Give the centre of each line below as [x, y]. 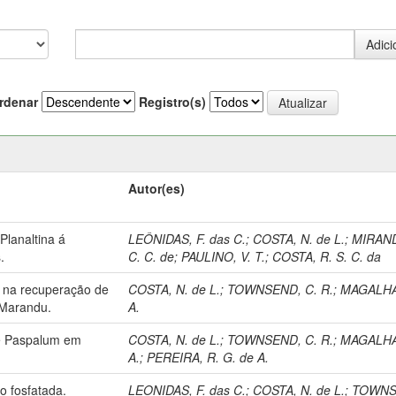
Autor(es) [157, 188]
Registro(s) [172, 102]
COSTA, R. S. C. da [327, 256]
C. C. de [152, 256]
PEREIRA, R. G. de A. [208, 357]
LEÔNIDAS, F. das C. [187, 238]
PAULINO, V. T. [224, 256]
